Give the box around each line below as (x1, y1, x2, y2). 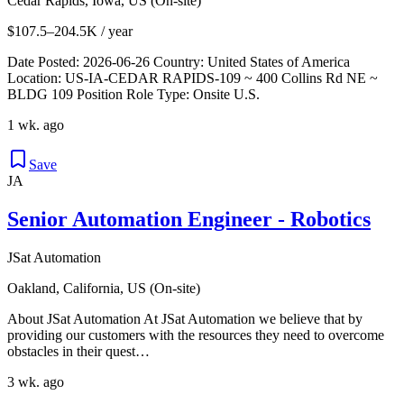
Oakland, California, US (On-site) (7, 280, 200, 296)
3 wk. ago (7, 373, 64, 390)
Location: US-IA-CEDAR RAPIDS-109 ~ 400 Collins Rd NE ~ (7, 69, 378, 86)
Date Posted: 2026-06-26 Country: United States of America (7, 53, 350, 69)
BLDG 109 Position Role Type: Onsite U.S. (7, 86, 260, 102)
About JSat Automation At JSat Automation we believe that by (7, 310, 363, 326)
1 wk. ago (7, 116, 64, 133)
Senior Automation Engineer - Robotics (7, 207, 371, 231)
